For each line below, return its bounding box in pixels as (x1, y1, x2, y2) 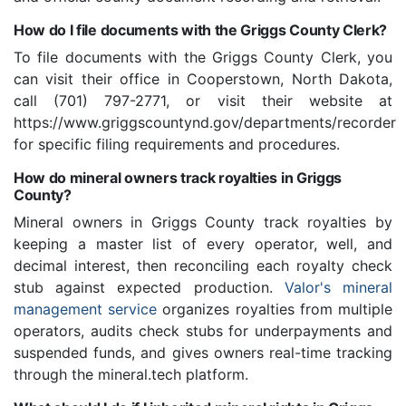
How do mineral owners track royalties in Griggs (14, 169, 342, 188)
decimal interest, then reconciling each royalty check (14, 256, 392, 275)
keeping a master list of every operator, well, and (14, 235, 392, 254)
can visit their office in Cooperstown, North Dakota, (14, 70, 392, 89)
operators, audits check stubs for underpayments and (14, 322, 392, 341)
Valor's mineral (284, 278, 393, 297)
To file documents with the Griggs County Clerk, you (14, 48, 392, 67)
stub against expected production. (14, 278, 285, 297)
